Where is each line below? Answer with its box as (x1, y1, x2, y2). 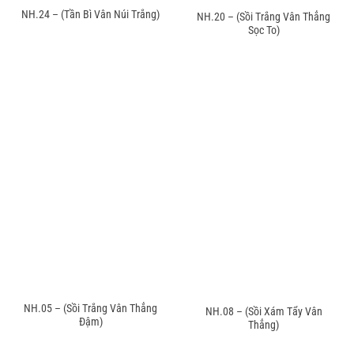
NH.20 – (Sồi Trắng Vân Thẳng (197, 10, 330, 24)
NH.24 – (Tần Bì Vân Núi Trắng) (21, 8, 160, 21)
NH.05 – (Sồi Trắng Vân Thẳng (24, 302, 157, 315)
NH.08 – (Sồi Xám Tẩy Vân (205, 305, 322, 318)
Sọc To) (247, 24, 280, 37)
